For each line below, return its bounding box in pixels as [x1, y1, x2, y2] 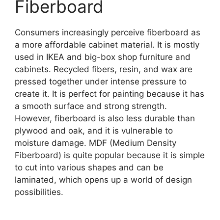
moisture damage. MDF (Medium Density [15, 137, 176, 148]
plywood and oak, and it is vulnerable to [15, 125, 173, 136]
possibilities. [15, 187, 63, 197]
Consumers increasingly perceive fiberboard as [15, 27, 200, 37]
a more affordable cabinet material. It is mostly [15, 39, 199, 50]
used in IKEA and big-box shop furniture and [15, 52, 191, 62]
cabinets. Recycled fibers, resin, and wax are [15, 64, 192, 74]
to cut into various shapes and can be [15, 162, 164, 172]
